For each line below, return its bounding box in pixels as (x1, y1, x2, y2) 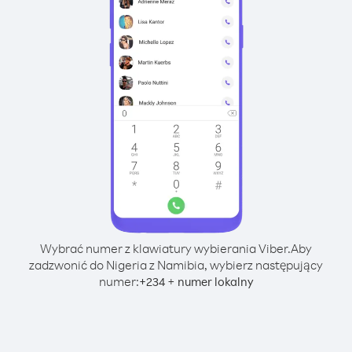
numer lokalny (177, 274, 254, 289)
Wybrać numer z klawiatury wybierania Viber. (40, 240, 291, 256)
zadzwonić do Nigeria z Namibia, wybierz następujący (29, 257, 323, 273)
